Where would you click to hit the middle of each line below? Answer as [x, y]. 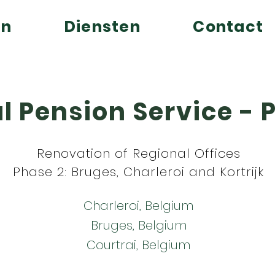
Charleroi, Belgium [138, 206]
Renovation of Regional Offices [138, 153]
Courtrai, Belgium [138, 245]
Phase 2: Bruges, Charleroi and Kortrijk [138, 172]
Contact [228, 27]
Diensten [102, 27]
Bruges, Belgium [138, 225]
